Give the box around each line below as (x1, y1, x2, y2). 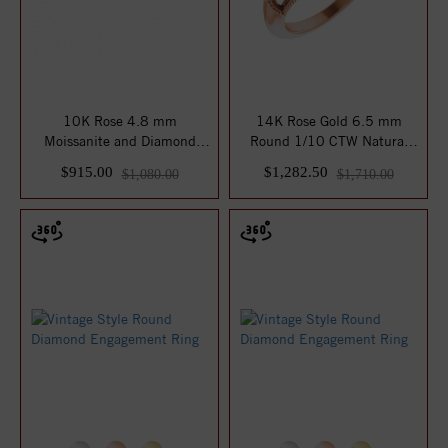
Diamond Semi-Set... (264, 153, 393, 169)
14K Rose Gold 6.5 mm (255, 113, 402, 129)
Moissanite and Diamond (43, 133, 196, 149)
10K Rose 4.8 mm (62, 113, 177, 129)
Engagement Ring (65, 153, 174, 169)
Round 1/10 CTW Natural (249, 133, 408, 149)
